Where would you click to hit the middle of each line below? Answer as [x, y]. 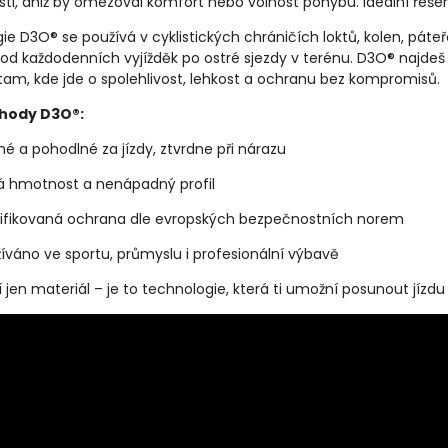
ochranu [288, 79]
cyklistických [198, 37]
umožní [314, 289]
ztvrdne [188, 149]
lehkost [217, 79]
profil [197, 184]
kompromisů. [394, 79]
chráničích [283, 37]
